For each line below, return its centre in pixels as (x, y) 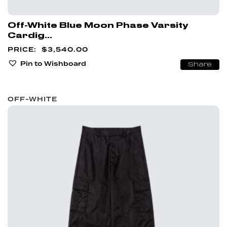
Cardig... (30, 35)
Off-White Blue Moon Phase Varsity (98, 25)
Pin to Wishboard (53, 63)
